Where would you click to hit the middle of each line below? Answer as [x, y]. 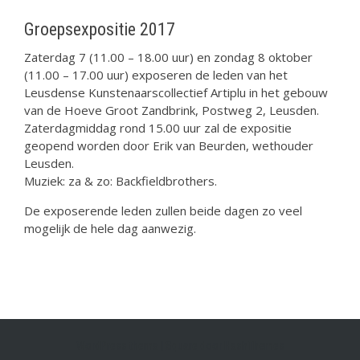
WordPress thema [118, 346]
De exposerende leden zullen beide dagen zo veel [163, 211]
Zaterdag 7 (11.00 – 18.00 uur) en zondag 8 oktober [168, 57]
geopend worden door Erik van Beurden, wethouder [169, 145]
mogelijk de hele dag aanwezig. [110, 228]
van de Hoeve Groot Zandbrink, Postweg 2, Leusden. [172, 110]
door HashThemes [241, 346]
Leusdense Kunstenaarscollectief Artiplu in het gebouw [176, 92]
